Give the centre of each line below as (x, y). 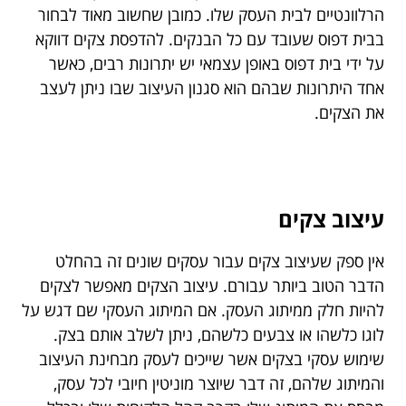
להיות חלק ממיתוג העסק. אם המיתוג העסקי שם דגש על (203, 310)
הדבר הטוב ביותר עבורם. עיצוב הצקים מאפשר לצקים (212, 286)
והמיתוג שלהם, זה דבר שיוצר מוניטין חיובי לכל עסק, (219, 384)
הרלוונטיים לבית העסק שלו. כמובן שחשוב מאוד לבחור (211, 15)
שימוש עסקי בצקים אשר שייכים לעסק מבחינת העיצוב (212, 359)
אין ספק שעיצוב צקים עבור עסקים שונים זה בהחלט (220, 261)
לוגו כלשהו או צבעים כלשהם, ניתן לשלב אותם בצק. (219, 335)
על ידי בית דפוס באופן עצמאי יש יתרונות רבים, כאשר (217, 64)
